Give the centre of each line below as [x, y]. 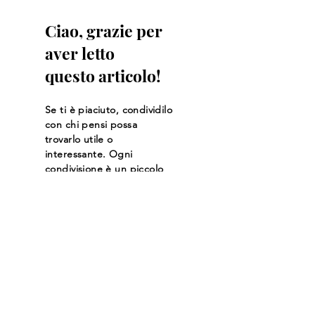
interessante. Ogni [89, 154]
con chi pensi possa [91, 125]
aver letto [80, 53]
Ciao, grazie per [104, 31]
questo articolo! [103, 76]
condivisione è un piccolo [104, 169]
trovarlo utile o [79, 140]
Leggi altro [101, 247]
